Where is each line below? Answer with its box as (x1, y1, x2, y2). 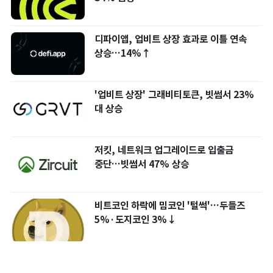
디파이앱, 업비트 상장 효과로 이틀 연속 (94, 33, 247, 45)
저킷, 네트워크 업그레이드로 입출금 (94, 144, 234, 156)
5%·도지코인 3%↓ (94, 213, 177, 225)
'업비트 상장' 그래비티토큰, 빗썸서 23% (94, 88, 255, 101)
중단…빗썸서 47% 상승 (94, 158, 190, 170)
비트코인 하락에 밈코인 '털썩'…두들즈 (94, 199, 246, 211)
